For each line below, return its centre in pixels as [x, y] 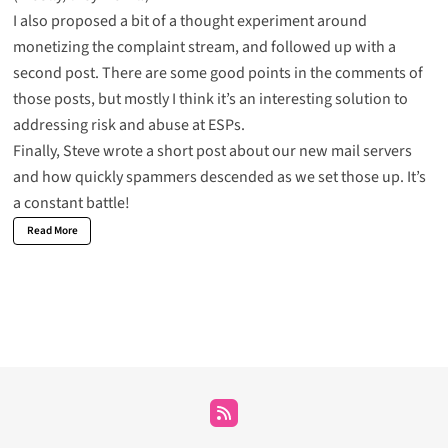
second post [53, 73]
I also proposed [66, 21]
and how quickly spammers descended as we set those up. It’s [219, 177]
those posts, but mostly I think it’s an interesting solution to [210, 99]
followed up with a [333, 47]
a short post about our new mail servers [278, 151]
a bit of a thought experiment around [243, 21]
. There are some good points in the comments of [258, 73]
